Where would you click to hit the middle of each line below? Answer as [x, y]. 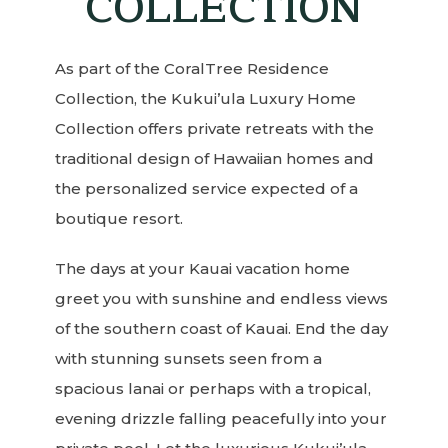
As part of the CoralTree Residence [192, 68]
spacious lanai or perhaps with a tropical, [213, 388]
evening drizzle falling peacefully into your [221, 418]
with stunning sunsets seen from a [188, 358]
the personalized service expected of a [206, 188]
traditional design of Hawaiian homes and [214, 158]
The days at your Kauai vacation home [202, 268]
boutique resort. [119, 218]
